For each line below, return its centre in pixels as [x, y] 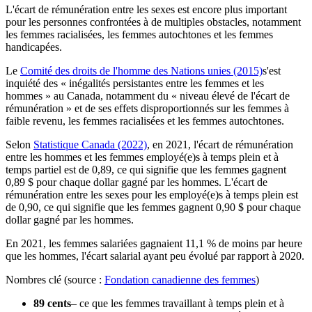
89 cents [52, 303]
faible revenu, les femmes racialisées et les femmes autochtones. [145, 120]
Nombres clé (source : [55, 279]
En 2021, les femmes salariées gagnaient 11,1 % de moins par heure [154, 243]
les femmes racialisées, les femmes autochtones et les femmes [139, 34]
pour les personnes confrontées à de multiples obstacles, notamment [153, 22]
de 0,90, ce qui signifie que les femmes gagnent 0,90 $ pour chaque [153, 207]
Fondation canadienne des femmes [180, 279]
